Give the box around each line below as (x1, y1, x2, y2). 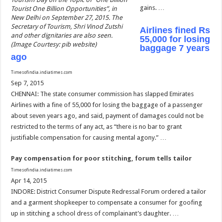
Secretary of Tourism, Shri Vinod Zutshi (11, 23, 123, 31)
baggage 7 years (140, 43, 210, 54)
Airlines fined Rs (140, 25, 211, 36)
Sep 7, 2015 (11, 79, 44, 87)
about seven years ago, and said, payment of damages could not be (11, 112, 204, 120)
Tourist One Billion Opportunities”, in (11, 5, 117, 13)
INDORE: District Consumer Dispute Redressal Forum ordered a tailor (11, 188, 207, 196)
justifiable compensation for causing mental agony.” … (11, 134, 167, 142)
